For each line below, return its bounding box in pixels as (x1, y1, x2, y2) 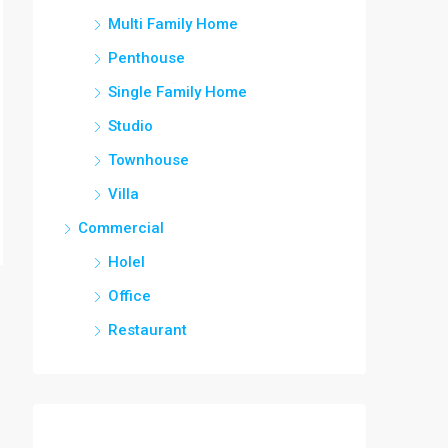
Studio (108, 117, 153, 135)
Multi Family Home (108, 15, 238, 33)
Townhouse (108, 151, 189, 169)
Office (108, 287, 151, 305)
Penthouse (108, 49, 185, 67)
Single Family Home (108, 83, 247, 101)
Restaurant (108, 321, 187, 339)
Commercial (78, 219, 164, 237)
